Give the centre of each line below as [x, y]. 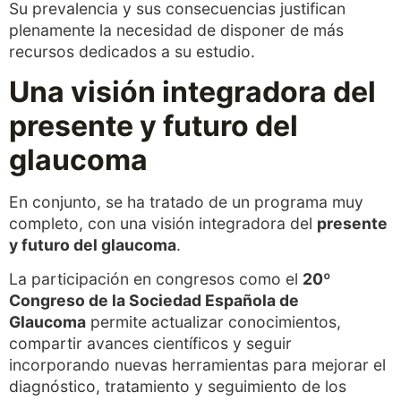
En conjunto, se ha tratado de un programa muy [186, 202]
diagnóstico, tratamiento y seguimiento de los [178, 387]
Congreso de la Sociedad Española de [154, 301]
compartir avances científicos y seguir [150, 344]
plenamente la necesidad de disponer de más [176, 30]
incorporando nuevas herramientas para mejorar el [197, 365]
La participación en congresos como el [156, 279]
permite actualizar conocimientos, [213, 322]
